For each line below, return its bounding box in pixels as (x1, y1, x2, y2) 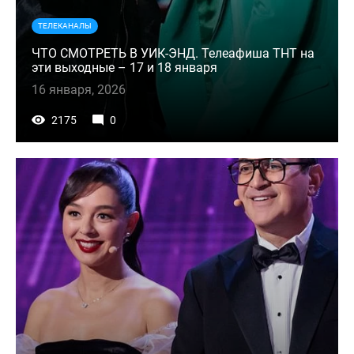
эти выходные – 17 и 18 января (32, 60, 217, 76)
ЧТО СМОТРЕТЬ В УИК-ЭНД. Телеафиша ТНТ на (32, 46, 314, 62)
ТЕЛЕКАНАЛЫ (38, 21, 92, 31)
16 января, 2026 (32, 82, 126, 98)
